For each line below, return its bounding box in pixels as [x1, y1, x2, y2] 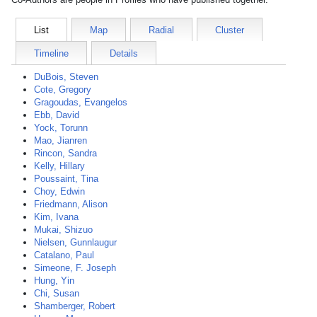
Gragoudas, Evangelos [34, 97, 127, 108]
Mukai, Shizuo [34, 224, 93, 235]
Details [110, 48, 138, 59]
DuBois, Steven [34, 71, 98, 82]
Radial [149, 25, 174, 35]
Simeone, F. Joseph [34, 263, 116, 273]
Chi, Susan [34, 288, 79, 299]
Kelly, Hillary [34, 161, 85, 171]
